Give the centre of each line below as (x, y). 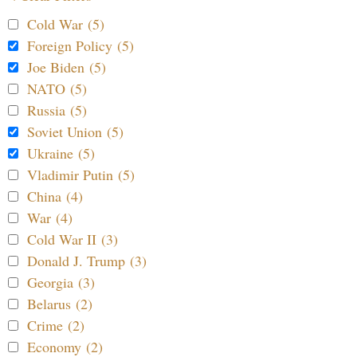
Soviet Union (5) (75, 132)
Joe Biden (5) (67, 67)
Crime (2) (56, 326)
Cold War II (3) (73, 239)
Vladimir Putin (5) (81, 175)
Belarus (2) (60, 304)
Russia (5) (57, 110)
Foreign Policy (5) (80, 46)
